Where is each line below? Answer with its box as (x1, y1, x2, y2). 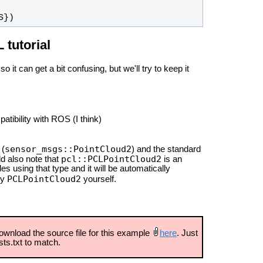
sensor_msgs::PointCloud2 (5, 143, 131, 154)
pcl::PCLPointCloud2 (61, 153, 161, 164)
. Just (176, 228, 198, 238)
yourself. (80, 174, 116, 184)
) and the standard (131, 144, 201, 154)
